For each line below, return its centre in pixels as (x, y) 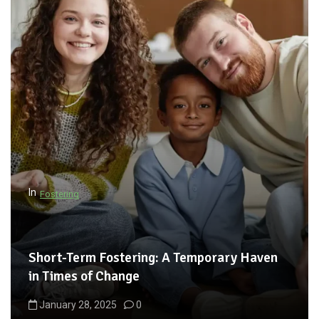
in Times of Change (84, 276)
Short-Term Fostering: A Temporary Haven (153, 257)
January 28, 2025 (78, 304)
